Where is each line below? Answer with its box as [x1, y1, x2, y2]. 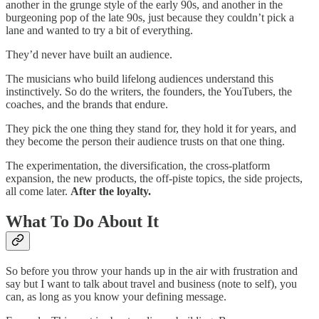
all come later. [6, 184, 70, 197]
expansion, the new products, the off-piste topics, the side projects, [6, 172, 303, 184]
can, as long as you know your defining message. [6, 290, 226, 303]
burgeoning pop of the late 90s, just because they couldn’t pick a [6, 11, 294, 23]
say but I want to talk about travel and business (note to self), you [6, 277, 297, 290]
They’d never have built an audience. [6, 48, 172, 61]
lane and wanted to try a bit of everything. [6, 23, 193, 36]
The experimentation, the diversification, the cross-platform [6, 159, 270, 172]
